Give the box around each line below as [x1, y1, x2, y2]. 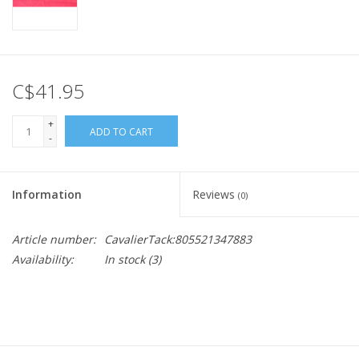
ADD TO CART [90, 125, 153, 139]
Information [12, 187, 82, 203]
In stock [104, 252, 145, 268]
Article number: [12, 232, 96, 248]
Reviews [192, 187, 238, 203]
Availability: [12, 252, 74, 268]
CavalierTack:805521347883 [104, 232, 252, 248]
